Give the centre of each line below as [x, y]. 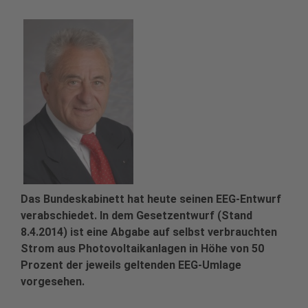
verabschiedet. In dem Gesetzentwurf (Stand [136, 216]
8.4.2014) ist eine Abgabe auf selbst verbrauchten [149, 232]
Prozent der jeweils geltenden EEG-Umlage [131, 265]
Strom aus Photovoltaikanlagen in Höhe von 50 [142, 249]
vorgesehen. [53, 282]
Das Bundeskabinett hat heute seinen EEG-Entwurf [151, 199]
